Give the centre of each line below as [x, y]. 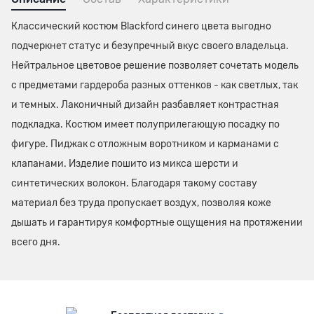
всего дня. [36, 242]
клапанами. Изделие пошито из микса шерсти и [125, 164]
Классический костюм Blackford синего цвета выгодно [141, 26]
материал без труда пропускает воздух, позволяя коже [141, 203]
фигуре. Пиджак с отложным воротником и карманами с [145, 144]
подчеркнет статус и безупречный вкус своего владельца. [150, 46]
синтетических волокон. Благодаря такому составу [134, 183]
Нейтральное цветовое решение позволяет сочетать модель [155, 66]
